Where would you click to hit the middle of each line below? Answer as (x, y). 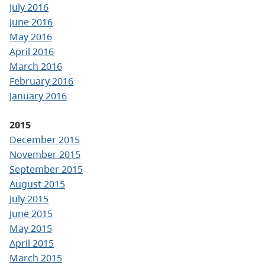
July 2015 (29, 198)
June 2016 (31, 22)
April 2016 (32, 51)
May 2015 (31, 228)
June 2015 (31, 213)
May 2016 (31, 36)
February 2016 (41, 81)
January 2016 (38, 96)
